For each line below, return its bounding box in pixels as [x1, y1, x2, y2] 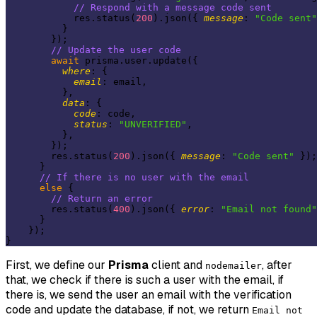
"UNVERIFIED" [119, 119, 187, 130]
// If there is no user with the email [40, 172, 249, 183]
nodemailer [205, 260, 262, 272]
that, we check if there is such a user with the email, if [6, 272, 284, 288]
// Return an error [51, 193, 153, 204]
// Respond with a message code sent [74, 2, 272, 13]
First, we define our [6, 258, 108, 273]
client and [149, 258, 205, 273]
